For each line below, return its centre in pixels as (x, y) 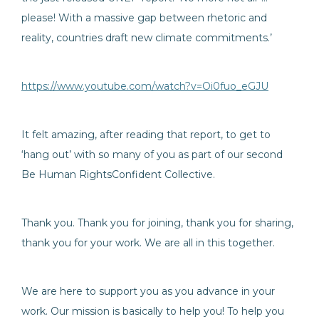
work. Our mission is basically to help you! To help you (153, 311)
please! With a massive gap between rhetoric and (144, 18)
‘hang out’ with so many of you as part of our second (152, 155)
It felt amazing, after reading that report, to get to (146, 135)
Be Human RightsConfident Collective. (118, 174)
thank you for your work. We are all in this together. (148, 243)
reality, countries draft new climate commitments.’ (147, 38)
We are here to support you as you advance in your (148, 291)
